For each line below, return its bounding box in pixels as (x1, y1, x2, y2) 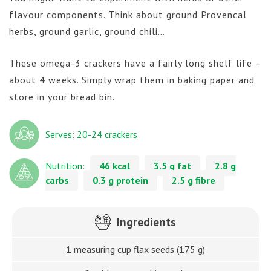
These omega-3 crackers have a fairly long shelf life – (9, 56, 261, 69)
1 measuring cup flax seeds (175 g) (66, 243, 205, 255)
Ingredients (117, 214, 176, 229)
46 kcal (99, 160, 130, 172)
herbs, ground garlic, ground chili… (9, 25, 165, 38)
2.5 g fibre (172, 174, 215, 187)
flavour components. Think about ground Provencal (9, 8, 247, 21)
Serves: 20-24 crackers (45, 128, 137, 141)
